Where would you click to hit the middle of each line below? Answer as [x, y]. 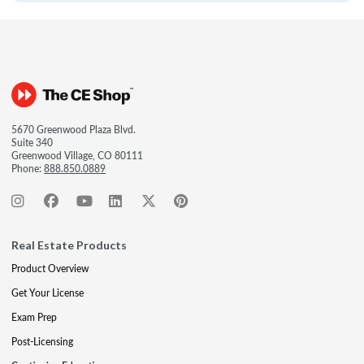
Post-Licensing [42, 342]
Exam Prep [34, 317]
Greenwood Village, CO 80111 [77, 156]
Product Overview [50, 269]
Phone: [28, 169]
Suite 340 [32, 143]
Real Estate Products [69, 245]
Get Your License [48, 293]
